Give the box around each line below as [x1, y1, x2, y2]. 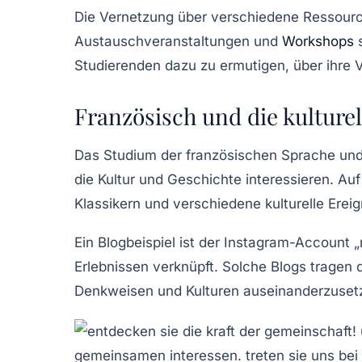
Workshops [282, 32, 354, 49]
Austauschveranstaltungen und [74, 32, 282, 49]
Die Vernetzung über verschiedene [74, 8, 303, 25]
